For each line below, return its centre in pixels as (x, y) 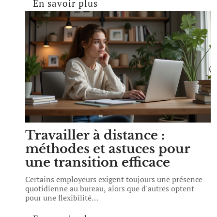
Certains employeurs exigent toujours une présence (114, 179)
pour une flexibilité (58, 198)
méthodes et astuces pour (108, 149)
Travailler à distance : (95, 135)
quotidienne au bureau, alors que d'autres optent (110, 188)
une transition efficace (98, 162)
